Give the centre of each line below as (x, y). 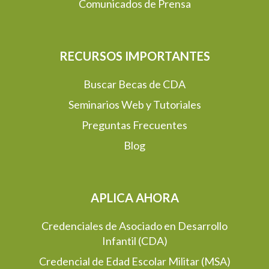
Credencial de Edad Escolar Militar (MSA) (134, 261)
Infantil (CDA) (134, 241)
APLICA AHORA (134, 198)
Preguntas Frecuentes (134, 125)
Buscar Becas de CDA (134, 84)
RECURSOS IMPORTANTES (134, 56)
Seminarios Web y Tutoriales (134, 104)
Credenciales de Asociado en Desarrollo (134, 226)
